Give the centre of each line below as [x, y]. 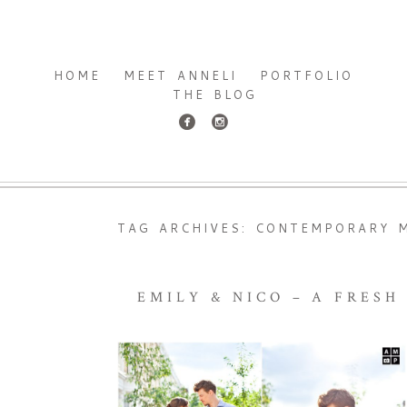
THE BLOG [215, 94]
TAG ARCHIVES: [186, 228]
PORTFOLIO [306, 75]
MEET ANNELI [180, 75]
